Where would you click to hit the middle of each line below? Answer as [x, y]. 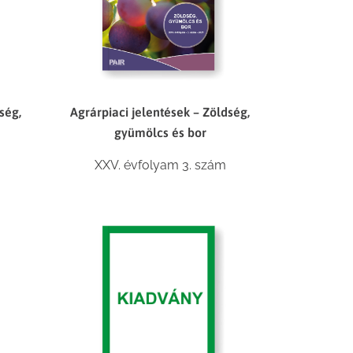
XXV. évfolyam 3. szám [160, 165]
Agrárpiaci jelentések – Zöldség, [160, 111]
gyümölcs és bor [160, 132]
